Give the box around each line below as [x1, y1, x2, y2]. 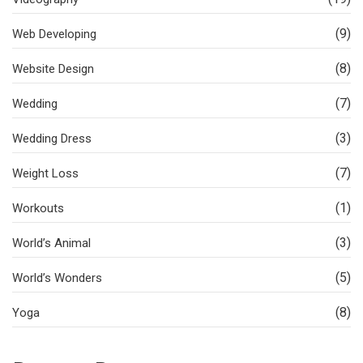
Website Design [12, 62, 94, 77]
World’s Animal [12, 236, 91, 251]
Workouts [12, 201, 64, 216]
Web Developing [12, 27, 96, 42]
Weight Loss [12, 166, 79, 181]
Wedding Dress [12, 131, 95, 147]
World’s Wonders [12, 271, 102, 286]
